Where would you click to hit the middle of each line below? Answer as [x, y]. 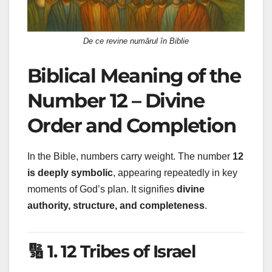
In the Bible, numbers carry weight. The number [130, 157]
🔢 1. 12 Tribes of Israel [111, 252]
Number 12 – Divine [116, 100]
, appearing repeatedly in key [175, 173]
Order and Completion [131, 125]
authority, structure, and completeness [116, 206]
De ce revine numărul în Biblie [136, 41]
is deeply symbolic [70, 173]
